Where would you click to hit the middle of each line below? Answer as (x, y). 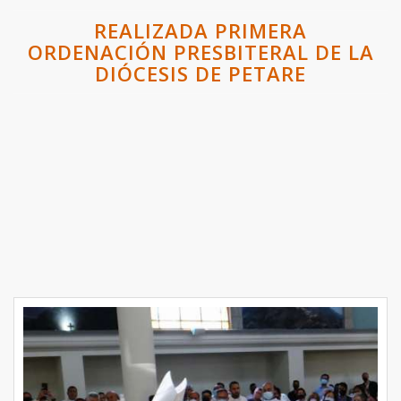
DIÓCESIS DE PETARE (200, 74)
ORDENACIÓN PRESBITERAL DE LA (200, 52)
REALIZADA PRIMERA (200, 31)
